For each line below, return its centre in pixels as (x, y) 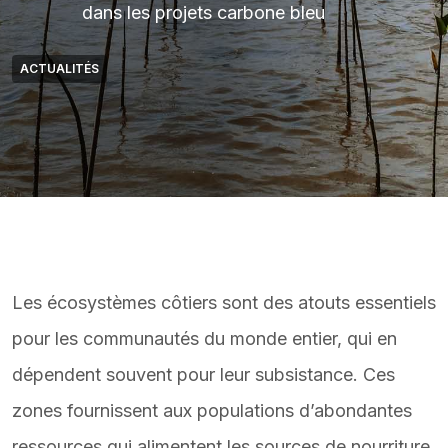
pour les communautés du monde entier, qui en (204, 338)
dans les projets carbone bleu (203, 12)
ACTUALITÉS (59, 68)
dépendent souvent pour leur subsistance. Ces (203, 374)
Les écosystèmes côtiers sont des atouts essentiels (224, 302)
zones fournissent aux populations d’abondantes (212, 410)
